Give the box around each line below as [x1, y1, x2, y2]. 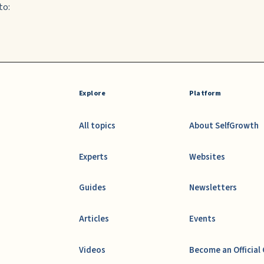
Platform [189, 88, 222, 98]
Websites [189, 150, 226, 163]
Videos [78, 244, 105, 257]
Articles [78, 213, 109, 226]
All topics [78, 119, 115, 132]
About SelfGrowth [189, 119, 259, 132]
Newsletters [189, 181, 237, 194]
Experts [78, 150, 108, 163]
